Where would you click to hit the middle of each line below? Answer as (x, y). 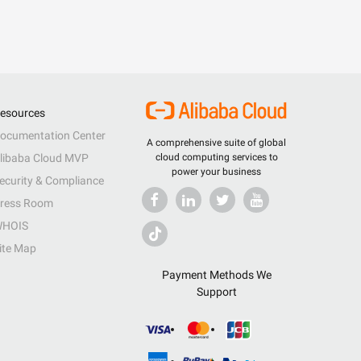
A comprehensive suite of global (216, 143)
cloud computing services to (216, 157)
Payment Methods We (216, 275)
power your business (216, 172)
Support (216, 292)
